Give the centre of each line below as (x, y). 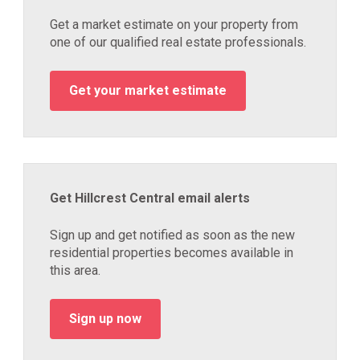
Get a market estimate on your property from (174, 25)
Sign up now (105, 319)
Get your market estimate (148, 90)
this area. (75, 270)
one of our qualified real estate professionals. (178, 42)
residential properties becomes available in (172, 253)
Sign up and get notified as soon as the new (172, 235)
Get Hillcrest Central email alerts (150, 198)
